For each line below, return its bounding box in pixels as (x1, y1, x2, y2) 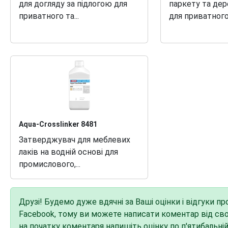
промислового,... (19, 159, 80, 169)
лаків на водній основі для (19, 147, 118, 157)
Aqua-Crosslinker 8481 (19, 120, 97, 128)
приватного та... (19, 11, 79, 21)
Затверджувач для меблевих (19, 134, 130, 145)
